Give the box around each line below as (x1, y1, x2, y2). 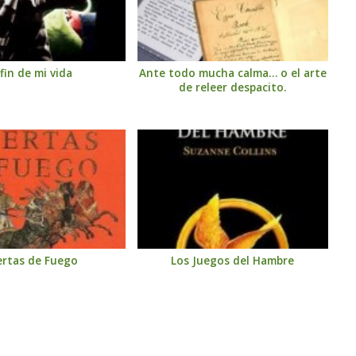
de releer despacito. (179, 79, 287, 95)
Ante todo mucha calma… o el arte (138, 65, 327, 80)
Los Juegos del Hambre (171, 253, 295, 268)
